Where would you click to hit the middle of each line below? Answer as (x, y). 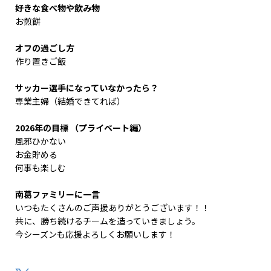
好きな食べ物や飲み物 (57, 8)
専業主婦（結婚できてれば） (70, 101)
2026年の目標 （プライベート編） (81, 128)
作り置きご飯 (41, 61)
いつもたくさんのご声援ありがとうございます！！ (113, 207)
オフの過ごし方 (45, 48)
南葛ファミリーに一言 (57, 194)
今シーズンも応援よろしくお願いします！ (95, 234)
